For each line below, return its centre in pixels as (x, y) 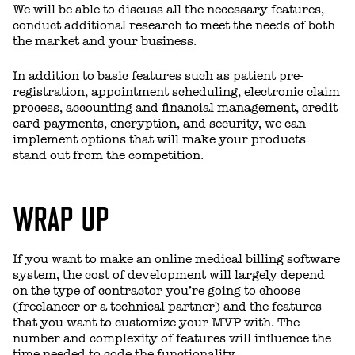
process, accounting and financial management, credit (175, 107)
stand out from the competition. (108, 155)
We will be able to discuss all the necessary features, (168, 9)
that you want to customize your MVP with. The (156, 322)
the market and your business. (105, 41)
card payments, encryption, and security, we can (159, 123)
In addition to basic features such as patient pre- (158, 76)
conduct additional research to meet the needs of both (174, 25)
